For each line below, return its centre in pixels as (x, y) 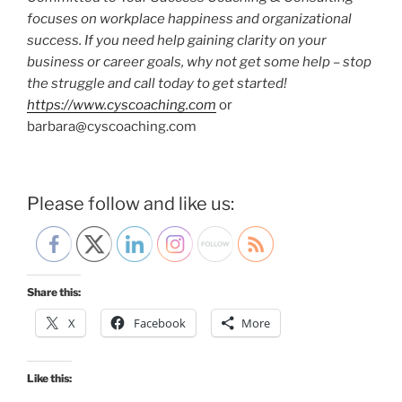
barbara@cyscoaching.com (112, 127)
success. (54, 41)
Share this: (54, 292)
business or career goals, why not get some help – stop (199, 62)
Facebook (160, 323)
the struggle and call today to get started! (157, 84)
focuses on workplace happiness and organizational (189, 19)
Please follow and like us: (131, 203)
